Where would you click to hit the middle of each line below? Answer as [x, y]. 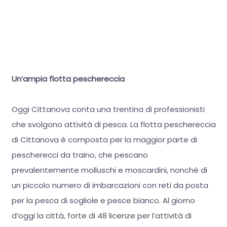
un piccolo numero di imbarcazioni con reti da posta [110, 185]
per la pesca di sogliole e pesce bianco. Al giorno [103, 201]
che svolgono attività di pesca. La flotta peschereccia [113, 125]
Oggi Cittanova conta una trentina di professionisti [108, 109]
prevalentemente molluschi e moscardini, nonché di [109, 170]
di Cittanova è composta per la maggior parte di [104, 140]
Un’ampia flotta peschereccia [68, 79]
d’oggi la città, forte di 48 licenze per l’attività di [101, 216]
